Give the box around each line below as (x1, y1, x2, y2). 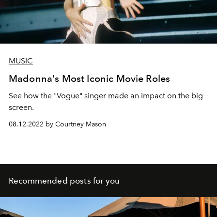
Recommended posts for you (9, 175, 120, 186)
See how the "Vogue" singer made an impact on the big (9, 91, 203, 100)
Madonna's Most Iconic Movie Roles (9, 72, 170, 84)
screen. (9, 102, 34, 112)
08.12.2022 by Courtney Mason (9, 120, 106, 128)
